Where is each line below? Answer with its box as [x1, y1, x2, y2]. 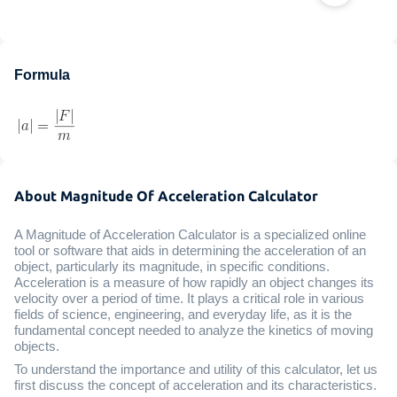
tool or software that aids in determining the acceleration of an [14, 243, 366, 258]
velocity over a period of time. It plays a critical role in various [14, 291, 364, 306]
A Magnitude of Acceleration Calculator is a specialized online [14, 227, 366, 242]
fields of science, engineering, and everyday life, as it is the [14, 307, 352, 322]
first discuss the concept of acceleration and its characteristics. [14, 378, 377, 393]
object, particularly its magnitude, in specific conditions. [14, 259, 330, 274]
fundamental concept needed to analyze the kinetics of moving [14, 323, 373, 338]
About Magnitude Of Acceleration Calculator [14, 187, 318, 204]
